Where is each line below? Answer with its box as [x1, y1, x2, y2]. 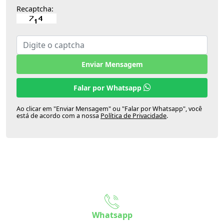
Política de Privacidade [100, 111, 166, 120]
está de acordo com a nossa [16, 111, 100, 120]
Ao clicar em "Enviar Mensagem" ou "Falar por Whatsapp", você [16, 104, 202, 113]
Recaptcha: [16, 3, 53, 13]
